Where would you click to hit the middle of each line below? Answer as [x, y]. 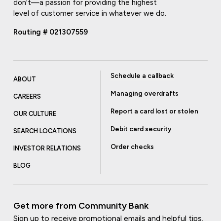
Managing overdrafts [145, 93]
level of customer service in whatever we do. [90, 14]
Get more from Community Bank [81, 206]
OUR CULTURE [35, 114]
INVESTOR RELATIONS [47, 148]
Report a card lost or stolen [154, 111]
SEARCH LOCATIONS [45, 131]
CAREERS [27, 97]
